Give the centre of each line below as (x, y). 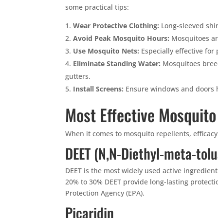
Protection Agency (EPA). (105, 193)
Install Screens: (99, 89)
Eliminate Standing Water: (117, 63)
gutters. (78, 76)
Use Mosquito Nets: (106, 51)
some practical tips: (97, 7)
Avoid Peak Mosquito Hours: (121, 38)
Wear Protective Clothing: (116, 25)
